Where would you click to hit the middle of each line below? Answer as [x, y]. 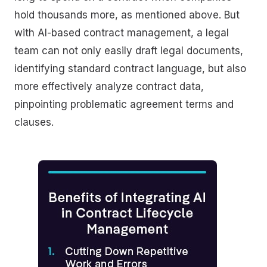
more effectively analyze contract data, [109, 87]
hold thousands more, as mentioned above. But [127, 15]
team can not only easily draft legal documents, [129, 51]
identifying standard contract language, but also [130, 69]
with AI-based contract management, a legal [122, 33]
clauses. [34, 122]
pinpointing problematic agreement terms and [124, 105]
